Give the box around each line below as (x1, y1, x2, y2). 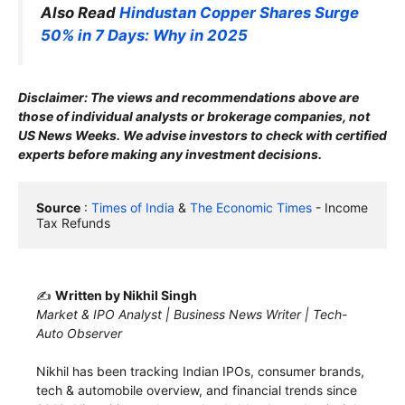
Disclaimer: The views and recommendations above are (18, 89, 359, 105)
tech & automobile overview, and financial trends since (36, 381, 357, 398)
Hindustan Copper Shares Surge (119, 3, 359, 22)
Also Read (41, 3, 119, 22)
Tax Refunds (36, 214, 110, 231)
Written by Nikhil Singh (55, 287, 197, 303)
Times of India (91, 199, 174, 215)
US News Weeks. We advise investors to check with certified (18, 127, 387, 143)
